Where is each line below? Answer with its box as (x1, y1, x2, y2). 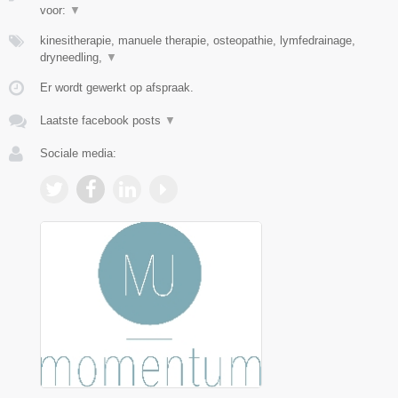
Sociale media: (40, 147, 116, 161)
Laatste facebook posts (40, 114, 164, 128)
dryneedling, (40, 51, 106, 65)
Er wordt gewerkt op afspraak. (40, 81, 194, 95)
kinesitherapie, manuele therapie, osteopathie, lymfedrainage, (40, 34, 355, 48)
